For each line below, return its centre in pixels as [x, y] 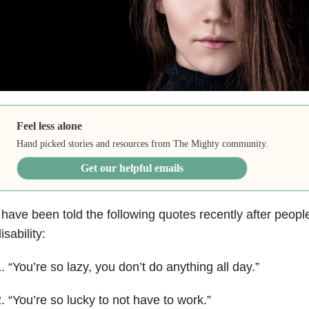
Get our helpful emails [132, 168]
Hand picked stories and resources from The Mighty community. [143, 143]
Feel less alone [50, 126]
